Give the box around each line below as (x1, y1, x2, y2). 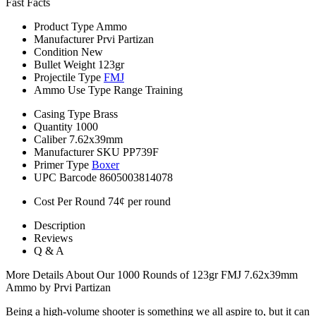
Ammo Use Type (34, 83, 111, 96)
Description (34, 219, 85, 231)
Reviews (34, 231, 73, 244)
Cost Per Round (34, 195, 105, 207)
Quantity (34, 120, 73, 133)
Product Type (34, 20, 94, 32)
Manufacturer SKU (34, 145, 120, 158)
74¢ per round (108, 195, 171, 207)
